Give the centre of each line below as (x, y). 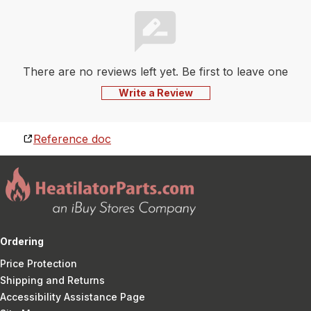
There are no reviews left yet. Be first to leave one (155, 71)
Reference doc (72, 138)
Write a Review (155, 92)
